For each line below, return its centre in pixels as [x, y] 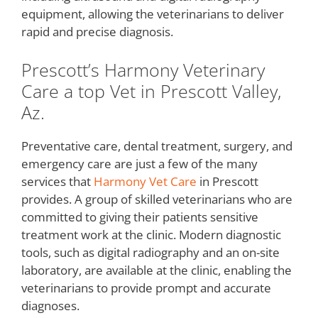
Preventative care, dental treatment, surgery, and [157, 146]
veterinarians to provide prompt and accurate [146, 287]
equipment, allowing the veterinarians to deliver [153, 14]
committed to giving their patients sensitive [140, 216]
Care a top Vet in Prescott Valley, [151, 91]
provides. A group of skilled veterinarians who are [157, 199]
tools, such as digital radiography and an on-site [150, 252]
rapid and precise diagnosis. [97, 32]
